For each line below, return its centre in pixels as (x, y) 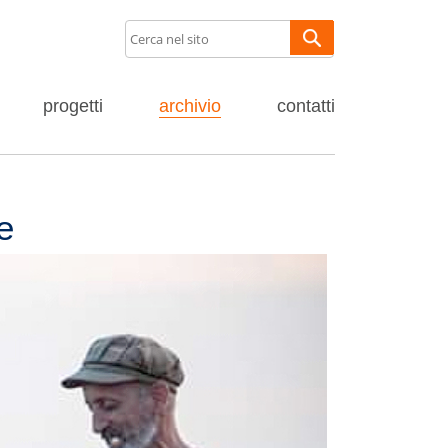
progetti (73, 106)
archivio (190, 106)
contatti (306, 106)
